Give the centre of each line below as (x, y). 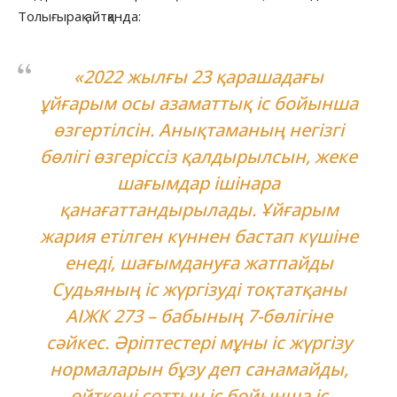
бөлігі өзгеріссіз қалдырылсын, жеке (198, 156)
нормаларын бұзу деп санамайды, (198, 369)
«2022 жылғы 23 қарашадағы (198, 76)
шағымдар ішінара (198, 183)
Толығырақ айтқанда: (79, 16)
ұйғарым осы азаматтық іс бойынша (198, 103)
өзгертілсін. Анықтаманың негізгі (198, 129)
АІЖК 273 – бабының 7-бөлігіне (198, 315)
